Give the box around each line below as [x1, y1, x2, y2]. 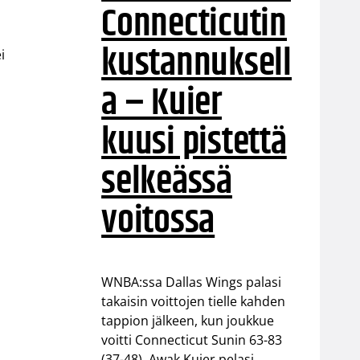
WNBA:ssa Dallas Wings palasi [101, 273, 282, 292]
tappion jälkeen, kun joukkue [101, 312, 275, 330]
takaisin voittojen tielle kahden [101, 292, 286, 311]
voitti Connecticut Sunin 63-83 [101, 331, 283, 350]
